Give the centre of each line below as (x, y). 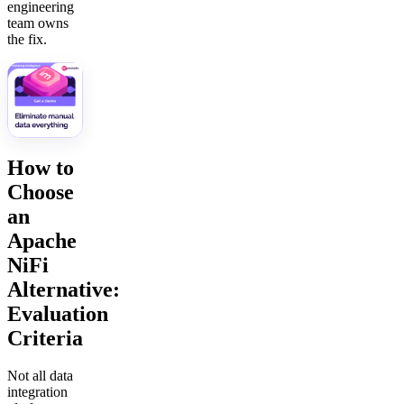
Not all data (40, 376)
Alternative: (64, 289)
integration (37, 392)
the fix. (27, 39)
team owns (38, 23)
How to (41, 167)
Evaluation (58, 313)
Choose (41, 192)
